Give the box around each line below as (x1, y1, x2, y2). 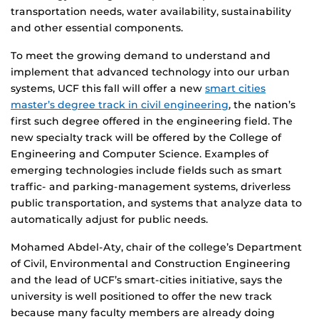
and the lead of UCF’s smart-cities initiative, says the (11, 273, 283, 287)
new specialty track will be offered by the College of (11, 131, 281, 145)
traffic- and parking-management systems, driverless (11, 180, 291, 194)
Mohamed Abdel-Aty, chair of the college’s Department (11, 241, 302, 254)
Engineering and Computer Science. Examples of (11, 147, 268, 161)
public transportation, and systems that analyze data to (11, 197, 302, 210)
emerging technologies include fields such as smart (11, 164, 282, 177)
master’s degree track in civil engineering (11, 98, 229, 112)
